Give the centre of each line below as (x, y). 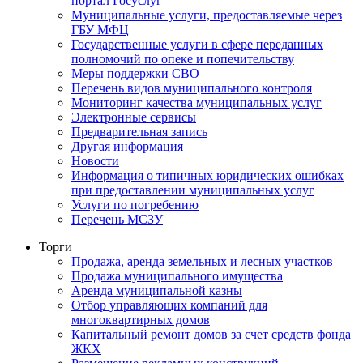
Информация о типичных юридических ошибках (207, 176)
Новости (95, 161)
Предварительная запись (139, 132)
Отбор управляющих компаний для (169, 305)
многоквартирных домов (141, 320)
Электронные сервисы (134, 117)
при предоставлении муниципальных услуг (193, 190)
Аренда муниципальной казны (157, 291)
